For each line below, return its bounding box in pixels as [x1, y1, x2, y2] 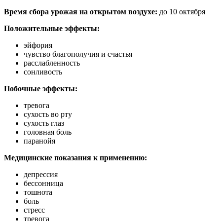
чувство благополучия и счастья [24, 49, 132, 58]
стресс [24, 205, 45, 214]
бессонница [24, 179, 63, 187]
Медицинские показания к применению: [4, 153, 147, 162]
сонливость [24, 67, 62, 76]
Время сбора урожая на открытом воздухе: [4, 7, 157, 16]
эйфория [24, 40, 52, 49]
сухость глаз [24, 118, 64, 127]
